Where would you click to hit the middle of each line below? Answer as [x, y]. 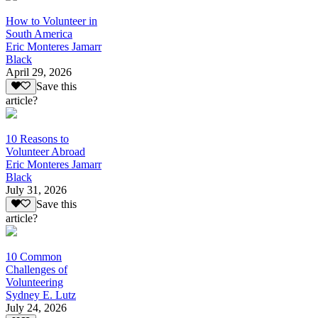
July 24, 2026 [36, 308]
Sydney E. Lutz [41, 295]
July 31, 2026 [36, 190]
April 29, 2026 [39, 72]
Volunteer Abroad [45, 152]
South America [39, 33]
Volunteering [34, 283]
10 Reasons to [37, 139]
